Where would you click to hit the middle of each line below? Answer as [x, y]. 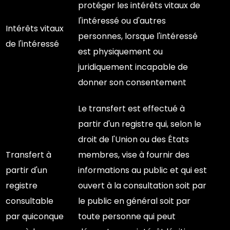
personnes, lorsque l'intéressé [138, 36]
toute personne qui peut [127, 216]
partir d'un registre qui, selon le [140, 124]
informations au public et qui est [142, 170]
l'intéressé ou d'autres [122, 21]
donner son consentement [132, 82]
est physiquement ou [120, 52]
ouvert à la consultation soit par [142, 186]
